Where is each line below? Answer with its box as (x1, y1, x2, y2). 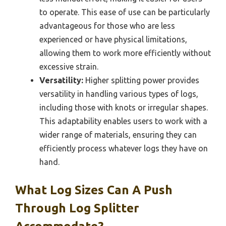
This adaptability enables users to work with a (39, 116, 207, 126)
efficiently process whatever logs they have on (39, 143, 208, 153)
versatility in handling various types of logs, (39, 89, 198, 98)
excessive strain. (39, 62, 98, 71)
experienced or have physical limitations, (39, 34, 187, 44)
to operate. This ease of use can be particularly (39, 7, 210, 17)
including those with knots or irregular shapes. (39, 102, 208, 112)
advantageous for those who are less (39, 21, 175, 30)
